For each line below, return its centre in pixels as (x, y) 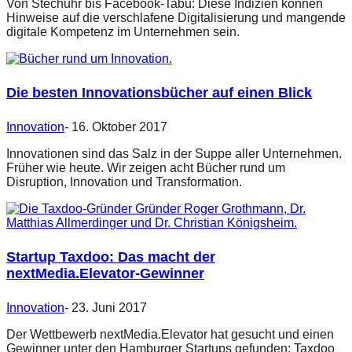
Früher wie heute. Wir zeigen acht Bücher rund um (146, 168)
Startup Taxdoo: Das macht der (111, 257)
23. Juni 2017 (109, 308)
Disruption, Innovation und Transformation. (124, 182)
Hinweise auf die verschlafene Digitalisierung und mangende (176, 18)
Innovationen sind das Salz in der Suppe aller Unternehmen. (174, 154)
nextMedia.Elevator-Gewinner (105, 274)
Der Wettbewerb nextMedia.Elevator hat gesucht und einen (170, 335)
